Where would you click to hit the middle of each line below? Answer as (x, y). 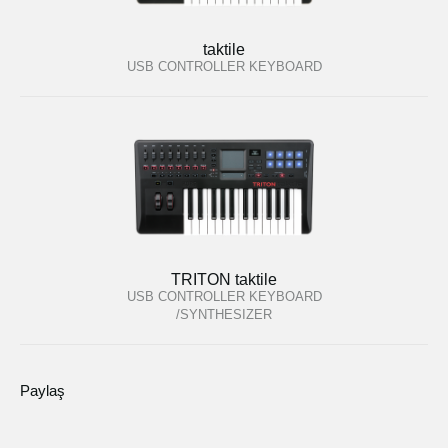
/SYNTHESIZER (224, 314)
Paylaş (42, 390)
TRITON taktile (224, 279)
